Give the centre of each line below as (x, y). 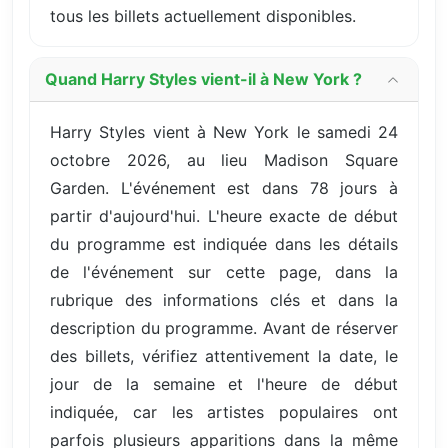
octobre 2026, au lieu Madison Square (224, 159)
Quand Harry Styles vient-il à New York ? (203, 79)
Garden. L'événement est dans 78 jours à (224, 187)
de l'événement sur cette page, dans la (224, 271)
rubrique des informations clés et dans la (224, 299)
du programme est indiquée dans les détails (224, 243)
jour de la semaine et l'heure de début (224, 383)
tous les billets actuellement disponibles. (203, 15)
